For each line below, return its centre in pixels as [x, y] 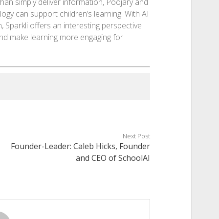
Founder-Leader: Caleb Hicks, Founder [81, 146]
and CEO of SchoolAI [113, 158]
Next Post [137, 136]
